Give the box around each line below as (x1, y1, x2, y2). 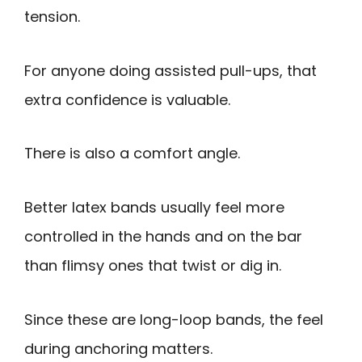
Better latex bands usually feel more (24, 196, 284, 217)
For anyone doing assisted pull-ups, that (24, 60, 317, 81)
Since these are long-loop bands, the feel (24, 309, 323, 330)
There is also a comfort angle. (24, 143, 240, 164)
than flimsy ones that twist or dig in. (24, 255, 281, 276)
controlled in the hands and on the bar (24, 225, 302, 246)
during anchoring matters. (24, 338, 213, 359)
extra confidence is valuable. (24, 89, 230, 110)
